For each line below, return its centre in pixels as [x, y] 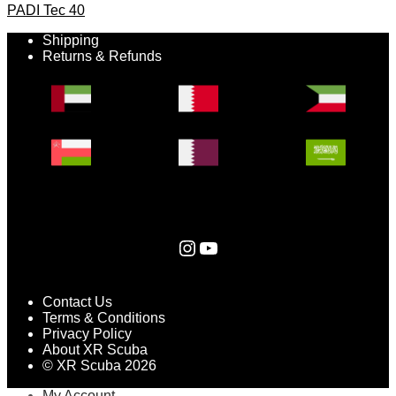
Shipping [71, 40]
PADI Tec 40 [46, 10]
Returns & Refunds [102, 56]
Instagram [185, 247]
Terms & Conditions [104, 317]
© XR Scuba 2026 [99, 365]
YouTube [203, 247]
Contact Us [77, 301]
